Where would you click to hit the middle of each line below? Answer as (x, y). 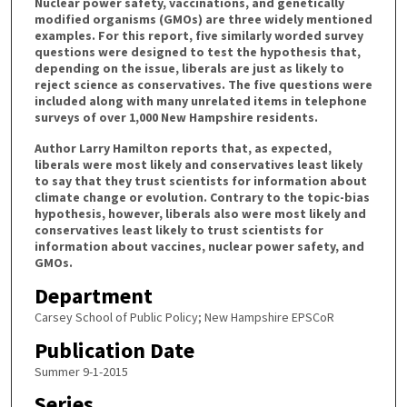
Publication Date (114, 350)
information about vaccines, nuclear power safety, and (199, 247)
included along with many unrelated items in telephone (200, 100)
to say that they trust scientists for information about (200, 181)
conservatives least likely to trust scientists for (179, 230)
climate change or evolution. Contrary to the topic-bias (202, 198)
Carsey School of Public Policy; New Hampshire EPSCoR (184, 317)
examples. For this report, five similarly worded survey (199, 35)
